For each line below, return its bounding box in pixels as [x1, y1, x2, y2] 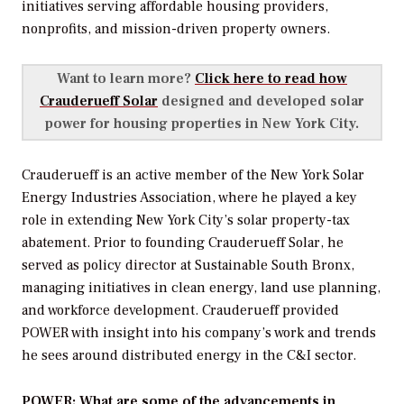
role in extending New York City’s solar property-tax [22, 211, 350, 230]
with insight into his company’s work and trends [69, 324, 376, 343]
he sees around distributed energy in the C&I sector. [22, 346, 356, 365]
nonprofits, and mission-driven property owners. [22, 20, 330, 39]
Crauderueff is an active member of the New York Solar [22, 166, 364, 185]
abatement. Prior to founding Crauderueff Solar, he [22, 234, 344, 252]
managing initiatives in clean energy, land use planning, [22, 279, 381, 298]
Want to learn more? [57, 69, 195, 88]
